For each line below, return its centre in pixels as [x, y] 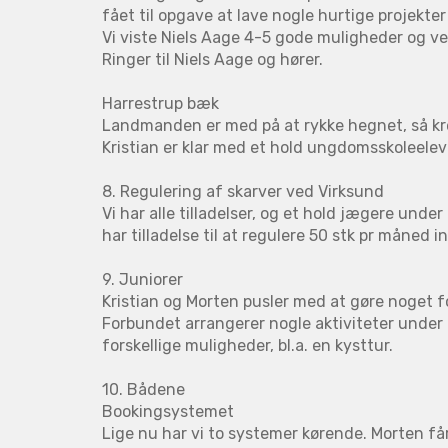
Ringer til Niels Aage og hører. [212, 59]
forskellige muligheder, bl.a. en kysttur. [247, 345]
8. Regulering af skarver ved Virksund [243, 191]
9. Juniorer [142, 279]
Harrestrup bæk [160, 103]
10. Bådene [143, 389]
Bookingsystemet [168, 411]
